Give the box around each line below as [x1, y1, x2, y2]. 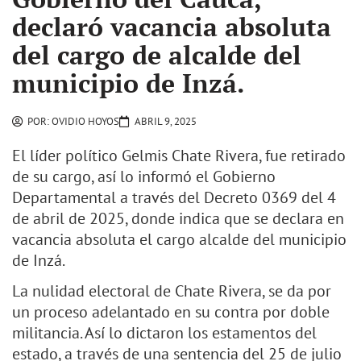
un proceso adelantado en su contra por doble [12, 301, 330, 323]
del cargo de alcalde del [12, 38, 301, 73]
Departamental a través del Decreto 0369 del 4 [12, 187, 336, 209]
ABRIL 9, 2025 [135, 114, 197, 129]
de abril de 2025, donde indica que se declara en [12, 208, 344, 230]
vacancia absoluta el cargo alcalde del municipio [12, 229, 346, 251]
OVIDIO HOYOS [49, 114, 119, 129]
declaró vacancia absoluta [12, 10, 331, 44]
